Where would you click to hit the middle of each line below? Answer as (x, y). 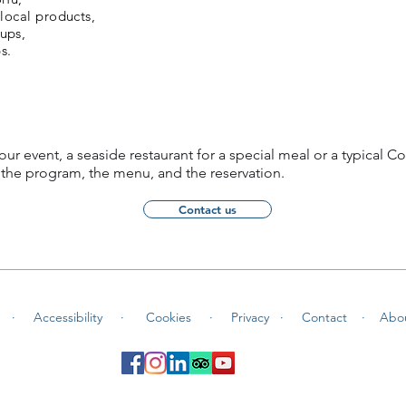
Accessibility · (78, 317)
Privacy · (257, 317)
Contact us (208, 209)
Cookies (170, 317)
